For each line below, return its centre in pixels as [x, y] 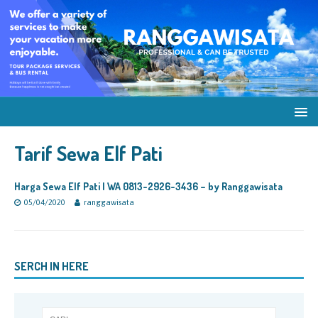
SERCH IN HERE [51, 266]
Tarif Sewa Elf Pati [88, 153]
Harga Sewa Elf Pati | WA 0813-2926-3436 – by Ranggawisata [148, 186]
